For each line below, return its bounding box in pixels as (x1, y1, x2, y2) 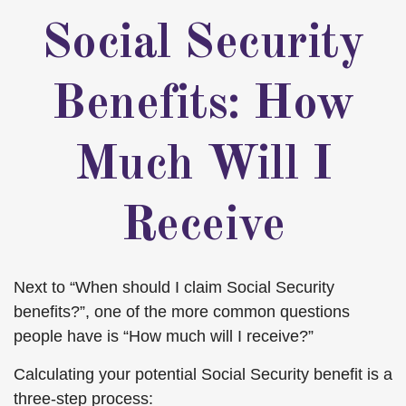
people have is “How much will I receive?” (14, 327, 314, 345)
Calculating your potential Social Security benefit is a (14, 365, 392, 383)
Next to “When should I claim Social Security (14, 278, 334, 296)
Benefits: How (52, 81, 354, 130)
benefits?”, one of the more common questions (14, 303, 350, 321)
